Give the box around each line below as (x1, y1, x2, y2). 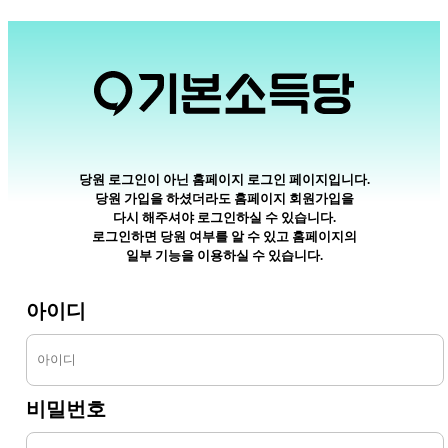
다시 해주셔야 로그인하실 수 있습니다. (112, 210, 336, 226)
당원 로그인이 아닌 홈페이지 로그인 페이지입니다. (78, 172, 370, 188)
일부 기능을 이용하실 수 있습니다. (125, 248, 323, 264)
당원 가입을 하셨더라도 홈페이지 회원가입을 (94, 191, 354, 207)
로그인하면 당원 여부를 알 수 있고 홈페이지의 (91, 229, 357, 245)
